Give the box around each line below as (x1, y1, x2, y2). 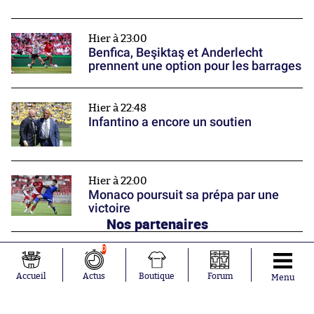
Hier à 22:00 (88, 176, 147, 187)
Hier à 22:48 (88, 102, 146, 114)
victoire (88, 200, 130, 216)
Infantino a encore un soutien (88, 114, 252, 129)
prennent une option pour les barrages (88, 58, 301, 74)
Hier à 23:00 (88, 34, 147, 45)
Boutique (139, 272, 175, 280)
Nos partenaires (106, 213, 208, 233)
